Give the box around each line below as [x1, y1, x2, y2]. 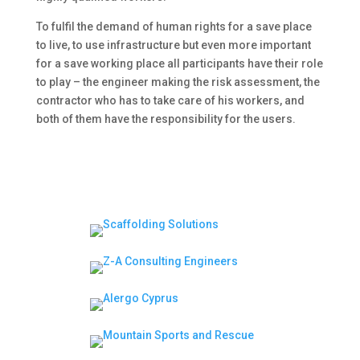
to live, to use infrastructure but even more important [35, 39, 311, 51]
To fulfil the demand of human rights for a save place [35, 20, 312, 33]
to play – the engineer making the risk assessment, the [35, 76, 320, 88]
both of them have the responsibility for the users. [35, 112, 296, 125]
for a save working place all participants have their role [35, 57, 323, 70]
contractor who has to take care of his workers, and [35, 94, 305, 107]
